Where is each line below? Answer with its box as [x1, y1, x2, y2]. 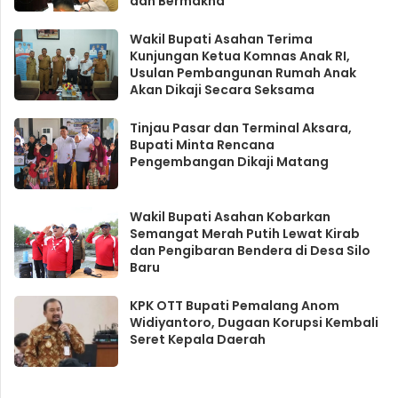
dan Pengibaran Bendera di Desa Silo [129, 242, 370, 260]
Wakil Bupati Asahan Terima [129, 30, 313, 49]
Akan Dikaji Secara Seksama [129, 81, 314, 99]
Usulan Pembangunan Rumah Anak [129, 64, 356, 83]
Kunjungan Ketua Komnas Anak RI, [129, 47, 350, 66]
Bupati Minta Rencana [129, 136, 275, 155]
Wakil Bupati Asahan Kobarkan [129, 208, 330, 227]
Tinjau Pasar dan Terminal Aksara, [129, 119, 352, 138]
